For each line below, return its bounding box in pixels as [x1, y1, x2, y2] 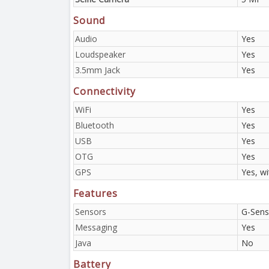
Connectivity [73, 84, 136, 98]
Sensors [75, 205, 106, 217]
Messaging [75, 221, 117, 233]
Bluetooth [75, 119, 114, 131]
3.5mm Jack [75, 64, 120, 76]
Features [73, 186, 118, 200]
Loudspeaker [75, 48, 125, 60]
